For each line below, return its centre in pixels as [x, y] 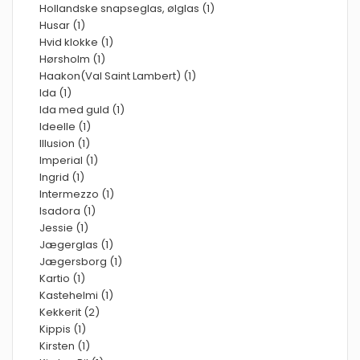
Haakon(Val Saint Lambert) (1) [118, 76]
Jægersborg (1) [81, 262]
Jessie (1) [64, 228]
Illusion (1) [65, 143]
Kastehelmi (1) [76, 295]
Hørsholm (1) [72, 59]
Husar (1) [62, 25]
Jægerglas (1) [76, 245]
